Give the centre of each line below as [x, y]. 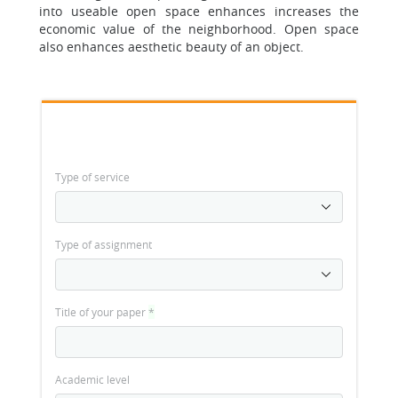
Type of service [92, 177]
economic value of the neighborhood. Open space [199, 29]
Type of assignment [103, 244]
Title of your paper [102, 312]
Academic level [92, 379]
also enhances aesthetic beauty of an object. [171, 47]
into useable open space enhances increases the [199, 11]
